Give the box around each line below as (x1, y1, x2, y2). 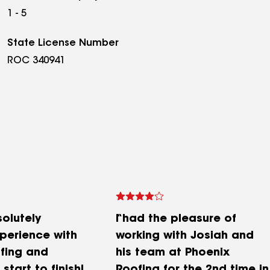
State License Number (7, 39, 119, 48)
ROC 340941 (7, 56, 65, 66)
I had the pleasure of (116, 214, 236, 225)
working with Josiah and (116, 231, 254, 242)
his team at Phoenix (116, 248, 230, 259)
